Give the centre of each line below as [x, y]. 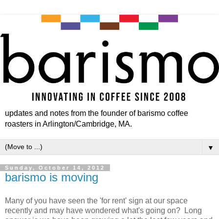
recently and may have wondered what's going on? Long [103, 210]
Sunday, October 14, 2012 [55, 168]
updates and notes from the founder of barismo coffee [97, 113]
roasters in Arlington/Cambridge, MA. [68, 124]
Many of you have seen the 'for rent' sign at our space [96, 200]
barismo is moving [52, 177]
